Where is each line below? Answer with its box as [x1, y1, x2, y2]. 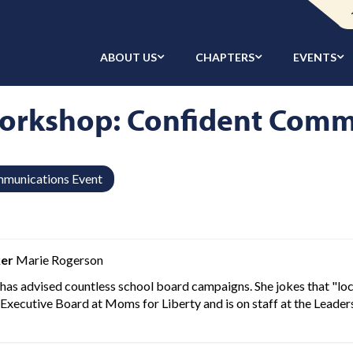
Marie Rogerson [13, 252, 103, 267]
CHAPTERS [195, 50, 255, 64]
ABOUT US [100, 50, 158, 64]
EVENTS [293, 50, 337, 64]
